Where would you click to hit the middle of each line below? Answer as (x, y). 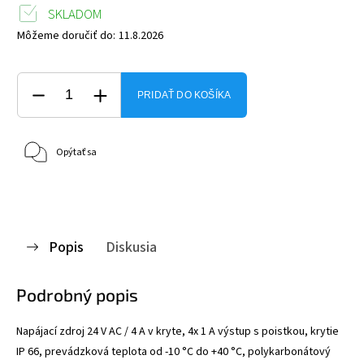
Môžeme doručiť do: (66, 35)
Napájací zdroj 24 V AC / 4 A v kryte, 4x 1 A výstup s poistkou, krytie (178, 331)
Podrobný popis (77, 294)
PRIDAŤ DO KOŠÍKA (184, 95)
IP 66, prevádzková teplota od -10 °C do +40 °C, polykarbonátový (173, 351)
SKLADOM (75, 14)
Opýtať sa (76, 152)
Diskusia (131, 247)
